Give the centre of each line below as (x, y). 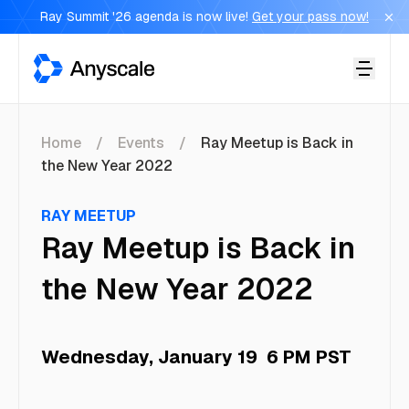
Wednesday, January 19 (149, 357)
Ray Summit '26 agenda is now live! (144, 16)
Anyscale (64, 63)
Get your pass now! (310, 16)
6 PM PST (307, 357)
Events (141, 143)
